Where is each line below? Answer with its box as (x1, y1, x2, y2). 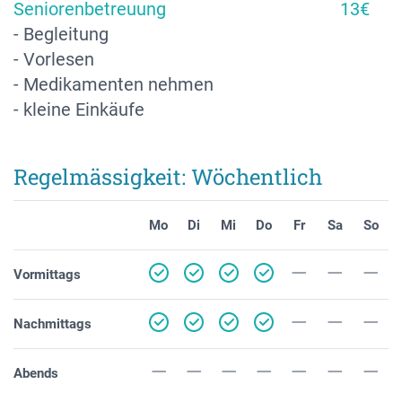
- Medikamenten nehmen (13, 73, 214, 95)
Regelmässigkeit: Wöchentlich (13, 162, 322, 191)
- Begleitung (13, 22, 109, 45)
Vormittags (13, 266, 81, 283)
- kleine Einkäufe (13, 98, 144, 120)
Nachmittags (13, 315, 92, 332)
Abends (13, 364, 58, 381)
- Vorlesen (13, 48, 94, 70)
